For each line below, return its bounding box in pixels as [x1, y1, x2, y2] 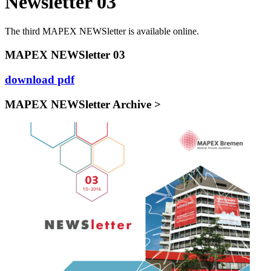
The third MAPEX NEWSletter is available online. [5, 26, 199, 37]
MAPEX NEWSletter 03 [5, 48, 134, 62]
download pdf [5, 73, 74, 86]
